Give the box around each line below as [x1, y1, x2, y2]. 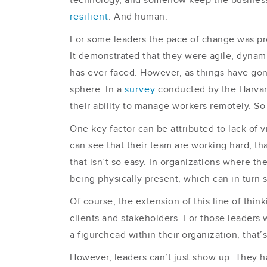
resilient [70, 11, 108, 23]
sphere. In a [70, 83, 125, 95]
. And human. [108, 11, 167, 23]
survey [124, 83, 156, 95]
